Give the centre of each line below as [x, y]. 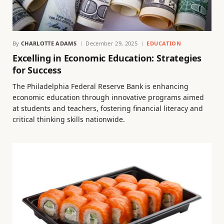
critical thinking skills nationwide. [69, 119]
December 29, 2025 [111, 43]
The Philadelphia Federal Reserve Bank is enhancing [100, 86]
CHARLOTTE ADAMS [49, 43]
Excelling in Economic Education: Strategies [107, 58]
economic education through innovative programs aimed [108, 97]
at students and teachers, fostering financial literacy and [108, 108]
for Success [37, 70]
